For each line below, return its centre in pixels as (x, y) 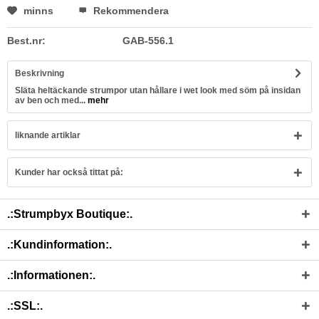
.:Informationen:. (51, 275)
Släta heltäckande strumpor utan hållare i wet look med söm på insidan (158, 90)
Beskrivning (40, 73)
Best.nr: (26, 41)
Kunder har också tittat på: (69, 172)
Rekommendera (130, 11)
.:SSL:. (25, 306)
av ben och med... (50, 100)
